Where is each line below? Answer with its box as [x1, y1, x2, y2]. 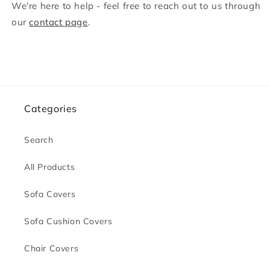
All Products [24, 162, 75, 173]
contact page [29, 16, 88, 28]
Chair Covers [24, 243, 79, 254]
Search [24, 134, 54, 146]
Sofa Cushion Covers [24, 216, 113, 227]
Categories [24, 102, 77, 115]
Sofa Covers [24, 189, 76, 200]
